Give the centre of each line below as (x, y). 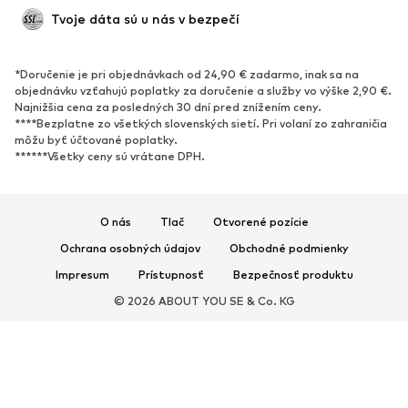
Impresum (82, 275)
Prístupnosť (171, 275)
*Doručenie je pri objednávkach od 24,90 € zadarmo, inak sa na (187, 75)
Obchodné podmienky (289, 249)
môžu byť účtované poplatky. (96, 140)
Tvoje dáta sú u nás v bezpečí (145, 19)
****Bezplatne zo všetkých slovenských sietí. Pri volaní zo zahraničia (201, 124)
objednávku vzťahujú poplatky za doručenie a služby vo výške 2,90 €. (203, 91)
